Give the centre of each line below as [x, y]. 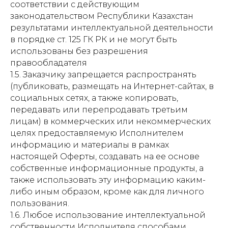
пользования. [40, 203]
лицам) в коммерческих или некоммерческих [110, 121]
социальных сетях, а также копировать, [94, 98]
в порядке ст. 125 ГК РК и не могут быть [94, 39]
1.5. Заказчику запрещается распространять [103, 75]
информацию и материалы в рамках [90, 145]
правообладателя [49, 63]
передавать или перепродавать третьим [99, 110]
